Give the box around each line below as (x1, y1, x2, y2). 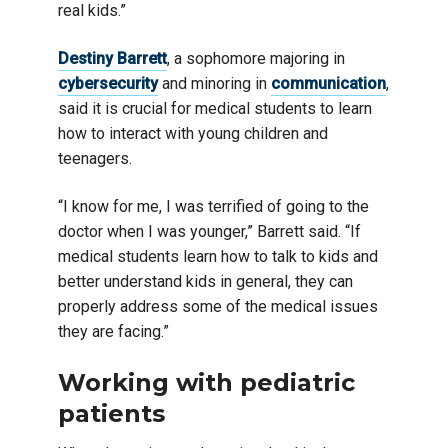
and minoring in (158, 74, 271, 93)
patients (58, 399, 165, 428)
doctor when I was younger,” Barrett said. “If (58, 222, 361, 241)
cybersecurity (58, 74, 158, 93)
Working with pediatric (58, 368, 355, 397)
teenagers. (58, 149, 132, 168)
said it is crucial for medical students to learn (58, 99, 372, 118)
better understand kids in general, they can (58, 272, 353, 291)
